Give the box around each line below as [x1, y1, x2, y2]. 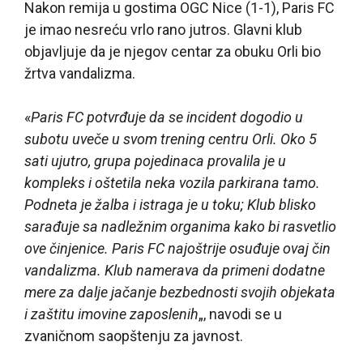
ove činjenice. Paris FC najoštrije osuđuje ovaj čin [24, 239, 331, 257]
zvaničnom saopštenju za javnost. [24, 327, 243, 344]
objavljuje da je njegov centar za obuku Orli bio [24, 42, 321, 60]
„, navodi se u [199, 305, 282, 322]
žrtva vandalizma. [24, 64, 135, 82]
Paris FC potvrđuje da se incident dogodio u [31, 108, 303, 126]
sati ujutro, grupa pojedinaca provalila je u [24, 152, 286, 169]
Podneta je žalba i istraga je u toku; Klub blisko [24, 195, 316, 213]
